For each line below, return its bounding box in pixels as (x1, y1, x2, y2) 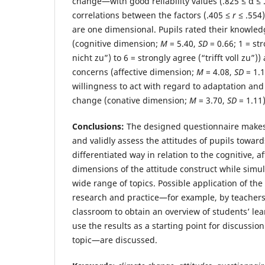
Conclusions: (72, 120, 124, 132)
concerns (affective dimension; (72, 66, 196, 77)
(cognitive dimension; (72, 37, 160, 49)
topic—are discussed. (72, 234, 157, 245)
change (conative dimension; (72, 94, 189, 106)
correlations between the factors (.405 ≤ (72, 9, 232, 21)
